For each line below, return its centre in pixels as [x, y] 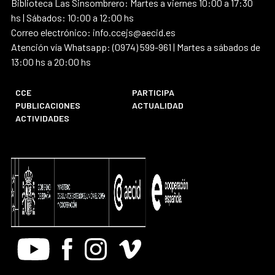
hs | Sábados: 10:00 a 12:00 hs [72, 17]
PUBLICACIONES [48, 105]
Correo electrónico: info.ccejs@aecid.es [93, 32]
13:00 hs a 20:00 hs [51, 61]
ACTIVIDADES [43, 118]
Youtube [37, 245]
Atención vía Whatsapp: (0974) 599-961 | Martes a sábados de [136, 47]
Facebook [84, 245]
